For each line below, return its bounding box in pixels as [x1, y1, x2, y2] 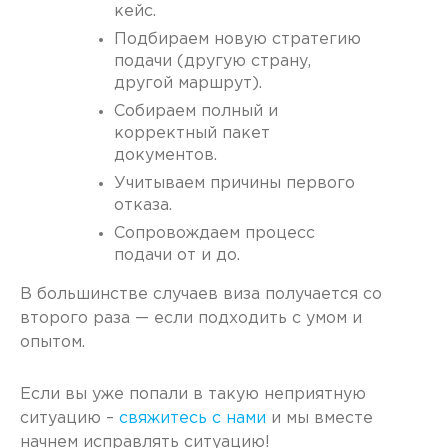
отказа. [114, 198, 172, 214]
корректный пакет [114, 126, 270, 142]
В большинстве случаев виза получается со [20, 287, 382, 303]
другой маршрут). [114, 76, 262, 92]
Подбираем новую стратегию [114, 32, 361, 48]
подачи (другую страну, [114, 54, 311, 70]
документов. [114, 148, 217, 164]
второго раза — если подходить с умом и [20, 311, 362, 327]
